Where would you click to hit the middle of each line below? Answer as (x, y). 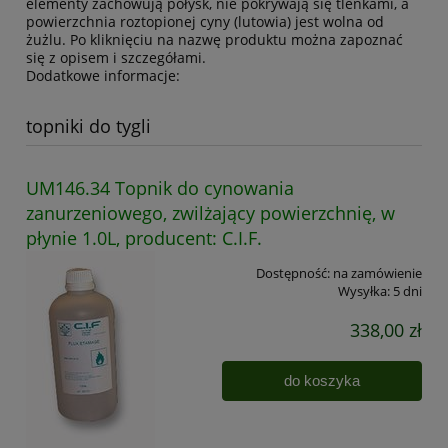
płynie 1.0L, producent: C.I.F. (144, 237)
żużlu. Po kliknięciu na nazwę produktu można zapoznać (214, 40)
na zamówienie (377, 272)
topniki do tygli (88, 125)
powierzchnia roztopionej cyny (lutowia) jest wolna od (205, 22)
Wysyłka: (364, 290)
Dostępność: (293, 272)
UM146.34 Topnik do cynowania (160, 187)
